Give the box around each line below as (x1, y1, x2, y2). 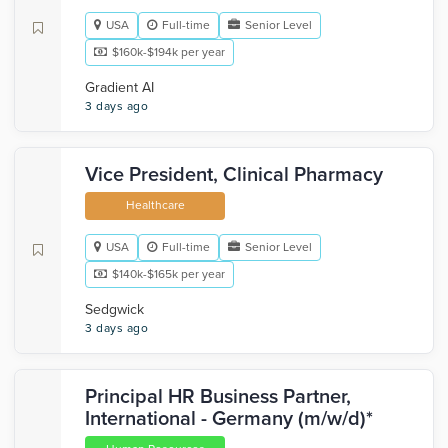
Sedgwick (85, 301, 144, 318)
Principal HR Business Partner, (85, 385, 351, 409)
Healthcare (125, 198, 185, 212)
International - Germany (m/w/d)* (85, 407, 373, 431)
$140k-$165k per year (112, 267, 225, 281)
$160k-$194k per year (112, 45, 225, 59)
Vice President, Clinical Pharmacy (85, 163, 383, 187)
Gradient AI (85, 79, 154, 96)
